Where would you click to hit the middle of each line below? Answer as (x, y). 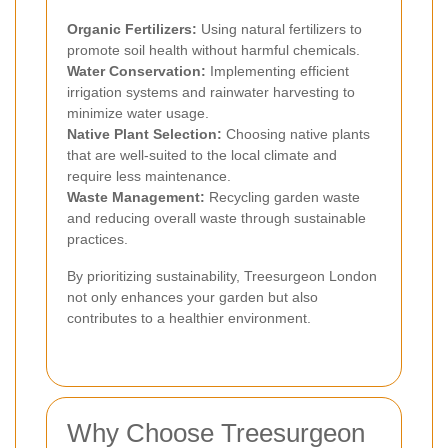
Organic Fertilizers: (132, 28)
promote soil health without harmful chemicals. (213, 49)
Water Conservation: (136, 70)
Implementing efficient (277, 70)
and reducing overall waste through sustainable (216, 217)
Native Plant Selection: (144, 133)
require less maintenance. (149, 175)
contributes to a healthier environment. (189, 317)
